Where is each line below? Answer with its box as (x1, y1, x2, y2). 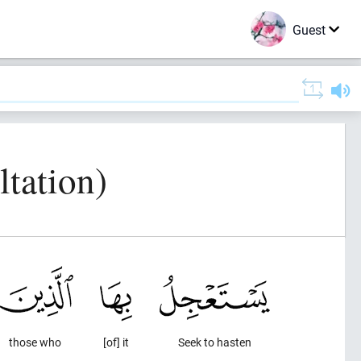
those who (9, 334, 62, 350)
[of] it (103, 334, 130, 350)
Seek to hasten (178, 334, 251, 350)
